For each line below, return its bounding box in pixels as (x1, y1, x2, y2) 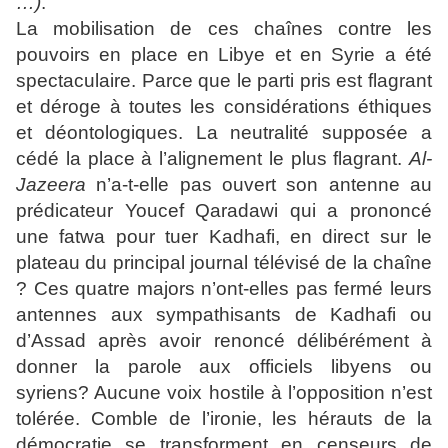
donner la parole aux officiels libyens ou (16, 356, 432, 377)
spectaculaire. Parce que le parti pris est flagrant (16, 70, 432, 91)
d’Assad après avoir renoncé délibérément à (16, 330, 432, 351)
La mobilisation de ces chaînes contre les (16, 18, 432, 39)
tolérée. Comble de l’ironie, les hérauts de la (16, 408, 432, 429)
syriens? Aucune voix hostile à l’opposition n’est (16, 382, 432, 403)
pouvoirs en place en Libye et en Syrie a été (16, 44, 432, 65)
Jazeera (16, 174, 86, 195)
